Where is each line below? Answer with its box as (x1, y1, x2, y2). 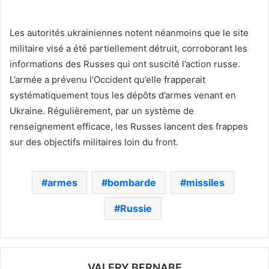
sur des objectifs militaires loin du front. (10, 136, 178, 148)
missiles (186, 177, 225, 189)
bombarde (107, 177, 156, 189)
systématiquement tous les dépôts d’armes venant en (10, 89, 236, 101)
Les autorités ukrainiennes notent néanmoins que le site (10, 27, 249, 39)
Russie (120, 202, 152, 215)
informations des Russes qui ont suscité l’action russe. (10, 58, 240, 70)
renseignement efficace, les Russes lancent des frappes (10, 121, 248, 133)
